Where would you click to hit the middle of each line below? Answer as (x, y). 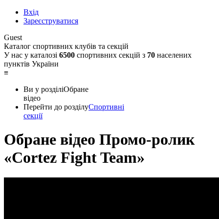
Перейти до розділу (56, 107)
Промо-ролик (145, 140)
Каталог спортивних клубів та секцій (66, 46)
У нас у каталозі (32, 55)
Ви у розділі (44, 89)
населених (173, 55)
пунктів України (31, 64)
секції (33, 116)
